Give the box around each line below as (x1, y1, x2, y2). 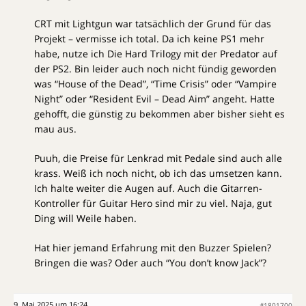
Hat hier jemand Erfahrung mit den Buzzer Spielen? (34, 240, 271, 254)
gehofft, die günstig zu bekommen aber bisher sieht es (34, 107, 285, 120)
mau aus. (34, 122, 76, 135)
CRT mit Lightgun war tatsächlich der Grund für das (34, 16, 271, 30)
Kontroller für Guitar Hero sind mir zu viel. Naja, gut (34, 196, 272, 210)
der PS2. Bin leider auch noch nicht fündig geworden (34, 61, 277, 75)
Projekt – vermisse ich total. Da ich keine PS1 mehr (34, 31, 264, 45)
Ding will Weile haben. (34, 211, 137, 225)
